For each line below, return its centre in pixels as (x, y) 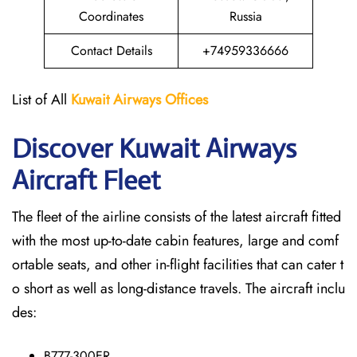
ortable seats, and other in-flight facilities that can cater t (178, 265)
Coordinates (111, 16)
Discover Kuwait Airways (154, 149)
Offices (186, 100)
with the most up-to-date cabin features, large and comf (175, 241)
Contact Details (111, 51)
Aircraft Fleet (86, 180)
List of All (41, 100)
